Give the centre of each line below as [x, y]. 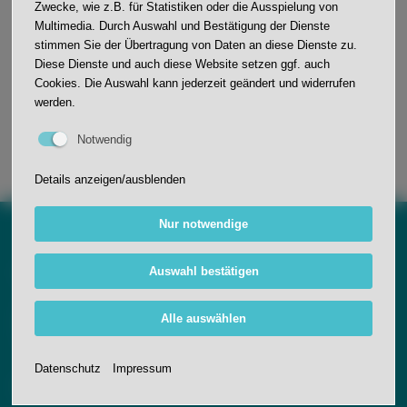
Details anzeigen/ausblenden [110, 179]
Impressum [143, 369]
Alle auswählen [203, 319]
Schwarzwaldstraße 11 [83, 323]
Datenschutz [68, 369]
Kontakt [45, 387]
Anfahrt [44, 273]
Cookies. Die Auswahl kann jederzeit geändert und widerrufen [195, 83]
